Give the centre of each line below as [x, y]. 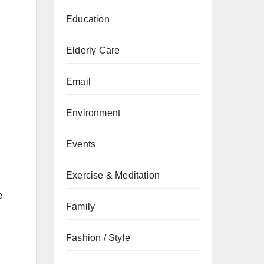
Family [81, 207]
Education [88, 19]
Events [81, 144]
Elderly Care [93, 50]
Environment [93, 113]
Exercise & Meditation [113, 175]
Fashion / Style [98, 238]
